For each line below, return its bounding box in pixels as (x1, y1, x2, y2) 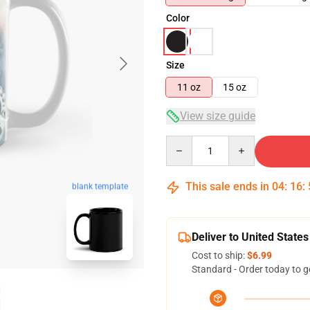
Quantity (165, 136, 203, 147)
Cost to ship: (192, 250, 247, 261)
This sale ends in (183, 180, 272, 193)
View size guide (180, 109, 255, 122)
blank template (71, 181, 128, 192)
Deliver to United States (192, 230, 309, 244)
